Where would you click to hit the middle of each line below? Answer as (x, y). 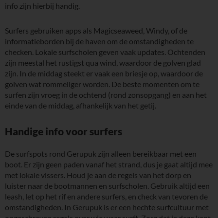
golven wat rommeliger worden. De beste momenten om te (102, 84)
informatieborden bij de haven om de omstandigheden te (99, 41)
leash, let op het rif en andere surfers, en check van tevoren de (106, 197)
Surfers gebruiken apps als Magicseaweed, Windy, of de (96, 31)
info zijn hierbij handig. (42, 6)
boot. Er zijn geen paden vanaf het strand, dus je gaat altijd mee (109, 164)
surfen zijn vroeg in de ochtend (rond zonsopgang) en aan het (106, 95)
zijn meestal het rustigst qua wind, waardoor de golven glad (103, 63)
